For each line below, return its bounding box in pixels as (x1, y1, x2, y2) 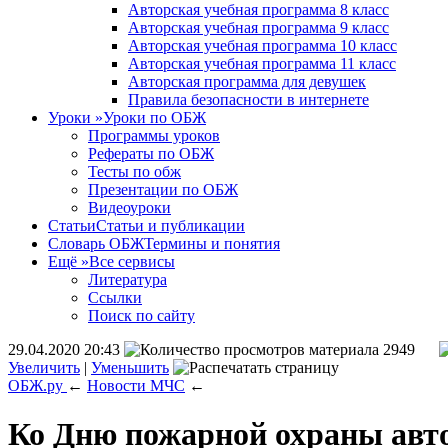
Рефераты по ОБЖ (88, 145, 214, 162)
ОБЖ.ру (8, 377, 63, 394)
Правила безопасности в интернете (128, 91, 369, 108)
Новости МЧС (87, 377, 185, 394)
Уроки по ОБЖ (103, 109, 206, 126)
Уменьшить (91, 359, 169, 376)
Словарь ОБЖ (48, 235, 144, 252)
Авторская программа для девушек (128, 73, 366, 90)
